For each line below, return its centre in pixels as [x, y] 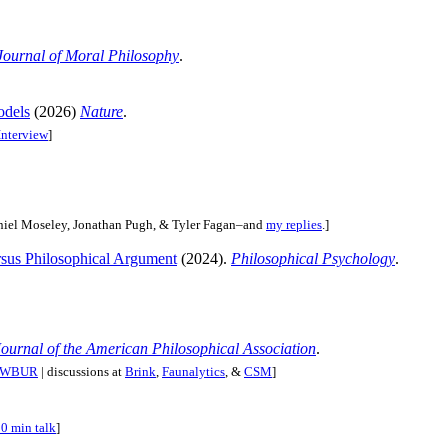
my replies [294, 225]
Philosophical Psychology [313, 258]
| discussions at [81, 371]
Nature [101, 112]
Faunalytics [193, 371]
